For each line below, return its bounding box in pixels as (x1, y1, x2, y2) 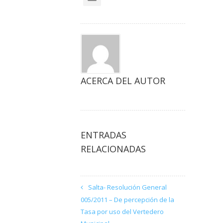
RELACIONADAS (81, 143, 146, 155)
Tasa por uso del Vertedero (81, 207, 164, 216)
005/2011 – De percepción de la (81, 195, 174, 204)
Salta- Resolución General (88, 183, 167, 192)
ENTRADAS (81, 129, 126, 141)
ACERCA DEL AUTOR (81, 75, 165, 87)
